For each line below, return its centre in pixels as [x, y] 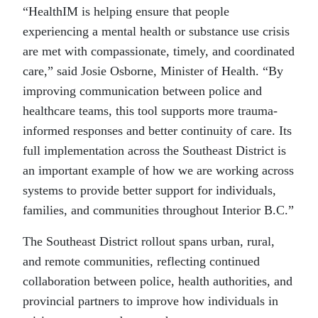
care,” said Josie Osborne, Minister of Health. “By [153, 71]
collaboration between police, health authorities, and [158, 281]
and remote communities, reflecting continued [141, 262]
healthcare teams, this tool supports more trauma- [150, 111]
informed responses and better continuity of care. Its [157, 131]
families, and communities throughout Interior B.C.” [158, 210]
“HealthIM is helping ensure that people [126, 12]
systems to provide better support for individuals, [149, 191]
